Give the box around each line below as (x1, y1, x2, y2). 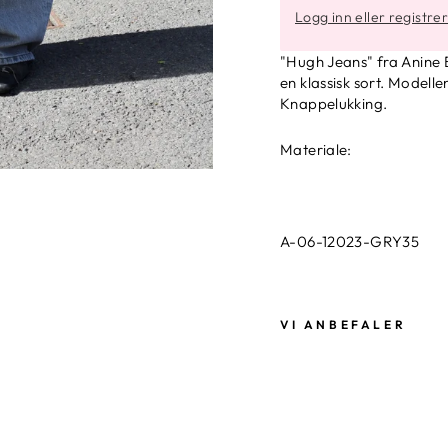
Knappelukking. (280, 93, 388, 113)
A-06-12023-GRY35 (280, 231, 419, 251)
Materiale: (280, 139, 352, 159)
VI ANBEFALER (280, 316, 407, 332)
